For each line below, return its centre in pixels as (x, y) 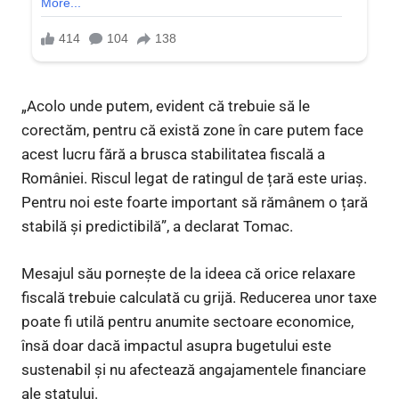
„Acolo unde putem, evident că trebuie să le (166, 106)
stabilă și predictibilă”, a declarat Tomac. (157, 227)
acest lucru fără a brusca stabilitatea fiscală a (173, 155)
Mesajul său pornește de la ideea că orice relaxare (188, 273)
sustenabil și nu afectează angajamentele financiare (194, 369)
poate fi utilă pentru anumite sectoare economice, (187, 321)
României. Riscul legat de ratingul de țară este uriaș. (194, 179)
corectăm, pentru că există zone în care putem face (192, 130)
